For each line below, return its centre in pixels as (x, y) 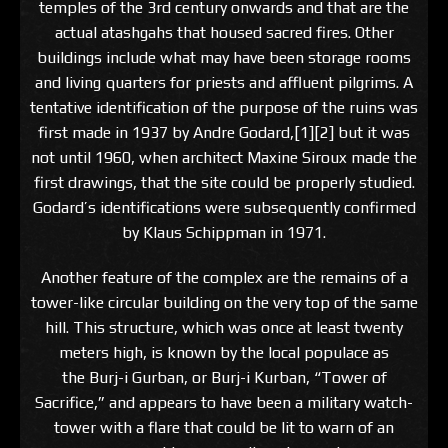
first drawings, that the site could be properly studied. (224, 183)
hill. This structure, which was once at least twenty (224, 328)
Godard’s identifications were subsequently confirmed (224, 208)
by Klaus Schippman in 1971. (224, 233)
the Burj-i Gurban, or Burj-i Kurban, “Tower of (224, 378)
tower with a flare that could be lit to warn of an (224, 428)
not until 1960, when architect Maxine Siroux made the (224, 158)
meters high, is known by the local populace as (224, 353)
